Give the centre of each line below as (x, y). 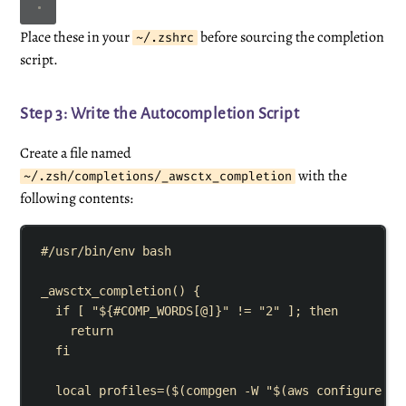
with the (322, 176)
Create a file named (76, 154)
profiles (128, 390)
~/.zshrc (165, 38)
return (92, 330)
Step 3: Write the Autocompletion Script (159, 114)
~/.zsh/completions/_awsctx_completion (158, 177)
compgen (212, 390)
